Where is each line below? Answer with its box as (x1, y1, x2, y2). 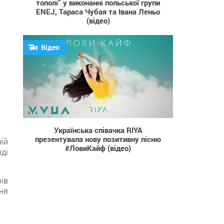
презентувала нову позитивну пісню (35, 133, 161, 144)
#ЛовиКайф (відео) (65, 142, 131, 153)
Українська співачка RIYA (53, 124, 142, 135)
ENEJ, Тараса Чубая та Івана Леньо (36, 6, 160, 16)
